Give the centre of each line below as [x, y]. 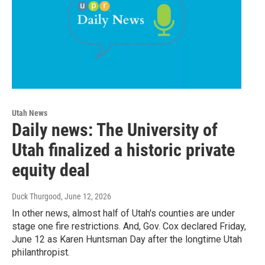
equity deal [51, 170]
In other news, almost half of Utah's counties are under [123, 214]
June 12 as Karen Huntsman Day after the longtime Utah [127, 240]
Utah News [30, 113]
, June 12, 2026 [86, 197]
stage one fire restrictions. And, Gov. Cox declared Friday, [129, 227]
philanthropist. [41, 253]
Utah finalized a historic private [123, 150]
